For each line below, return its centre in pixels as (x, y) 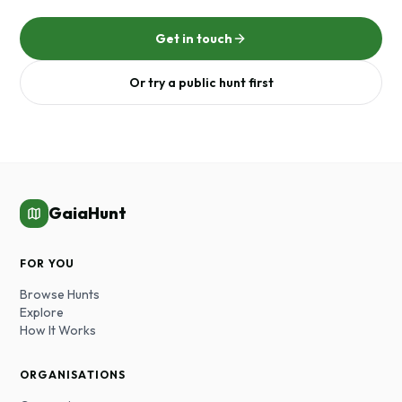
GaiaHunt (87, 213)
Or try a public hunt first (201, 83)
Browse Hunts (60, 294)
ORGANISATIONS (73, 375)
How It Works (58, 330)
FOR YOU (48, 263)
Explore (42, 312)
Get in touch (194, 39)
